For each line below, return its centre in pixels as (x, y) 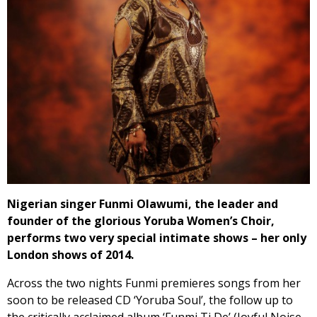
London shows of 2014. (70, 255)
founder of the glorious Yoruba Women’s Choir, (141, 221)
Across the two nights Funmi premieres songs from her (154, 283)
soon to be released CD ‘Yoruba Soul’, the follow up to (150, 300)
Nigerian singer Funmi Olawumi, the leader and (143, 204)
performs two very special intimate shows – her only (157, 238)
